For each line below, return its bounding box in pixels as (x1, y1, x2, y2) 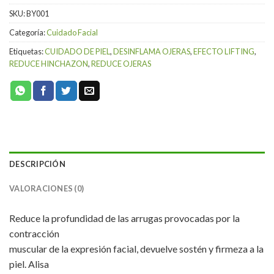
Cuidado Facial (46, 27, 98, 37)
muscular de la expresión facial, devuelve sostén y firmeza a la (9, 242, 264, 254)
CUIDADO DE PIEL (45, 46, 110, 56)
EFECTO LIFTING (193, 46, 254, 56)
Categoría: (9, 27, 46, 37)
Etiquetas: (9, 46, 45, 56)
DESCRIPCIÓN (9, 158, 65, 169)
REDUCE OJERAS (91, 58, 151, 68)
